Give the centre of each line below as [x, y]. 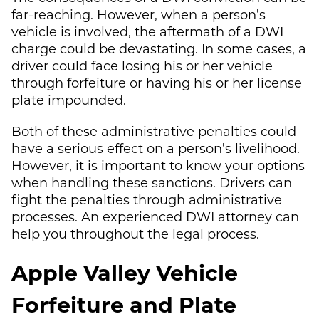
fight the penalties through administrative [147, 199]
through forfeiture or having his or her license [157, 82]
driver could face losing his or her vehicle [142, 65]
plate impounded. [69, 99]
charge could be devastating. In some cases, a [159, 48]
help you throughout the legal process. [135, 233]
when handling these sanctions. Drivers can [152, 182]
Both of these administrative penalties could [154, 131]
